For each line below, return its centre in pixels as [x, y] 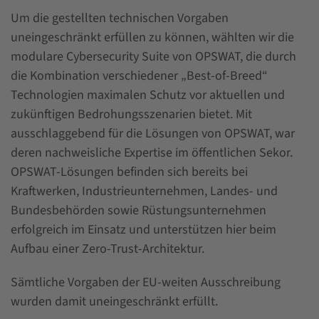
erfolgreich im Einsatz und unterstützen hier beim [143, 229]
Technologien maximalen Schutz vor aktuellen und [148, 95]
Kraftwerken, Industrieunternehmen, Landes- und [144, 191]
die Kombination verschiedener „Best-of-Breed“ [139, 75]
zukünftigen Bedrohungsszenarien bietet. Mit [131, 114]
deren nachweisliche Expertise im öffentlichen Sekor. [152, 152]
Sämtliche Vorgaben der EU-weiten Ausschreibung [146, 282]
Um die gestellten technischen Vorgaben [120, 18]
